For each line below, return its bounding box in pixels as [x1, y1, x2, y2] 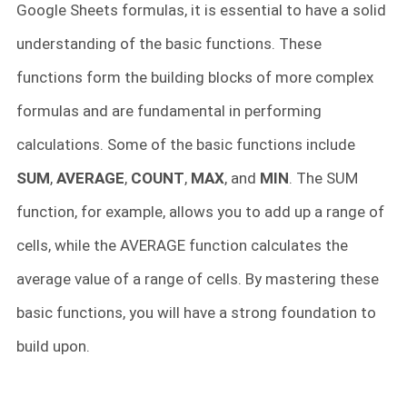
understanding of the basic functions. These [16, 35, 322, 54]
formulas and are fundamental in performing [16, 102, 322, 121]
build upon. [16, 337, 90, 356]
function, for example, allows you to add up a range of [16, 203, 384, 222]
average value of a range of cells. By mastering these [16, 270, 379, 289]
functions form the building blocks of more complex [16, 68, 373, 87]
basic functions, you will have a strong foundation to [16, 303, 376, 323]
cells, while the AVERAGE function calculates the [16, 236, 348, 255]
